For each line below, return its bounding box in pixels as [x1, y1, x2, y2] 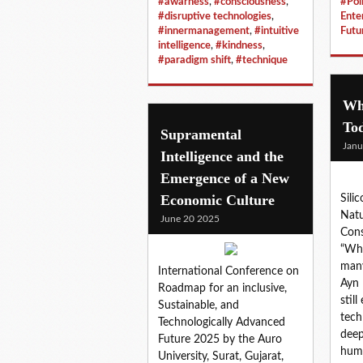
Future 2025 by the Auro [158, 333, 282, 345]
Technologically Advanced [158, 316, 285, 328]
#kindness [216, 40, 263, 50]
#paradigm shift [158, 54, 231, 65]
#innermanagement [158, 25, 250, 36]
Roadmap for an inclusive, [158, 282, 287, 294]
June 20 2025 [160, 213, 220, 224]
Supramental [160, 126, 241, 143]
